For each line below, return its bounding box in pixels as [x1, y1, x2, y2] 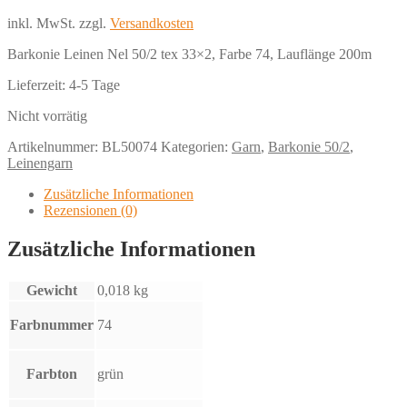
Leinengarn [7, 154, 73, 171]
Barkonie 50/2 [268, 138, 350, 154]
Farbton [26, 365, 77, 382]
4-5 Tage [69, 76, 120, 93]
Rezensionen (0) [44, 202, 137, 218]
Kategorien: [161, 138, 232, 154]
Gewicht [26, 282, 77, 298]
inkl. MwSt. [7, 15, 75, 31]
